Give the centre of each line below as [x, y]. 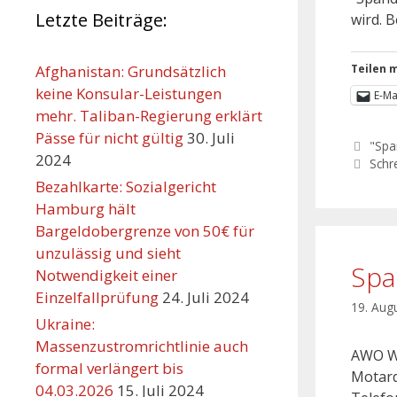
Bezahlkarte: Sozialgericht [126, 186]
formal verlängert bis [109, 368]
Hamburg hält [86, 208]
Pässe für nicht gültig [109, 137]
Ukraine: [65, 323]
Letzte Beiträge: [101, 19]
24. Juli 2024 [206, 297]
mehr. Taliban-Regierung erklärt [149, 115]
